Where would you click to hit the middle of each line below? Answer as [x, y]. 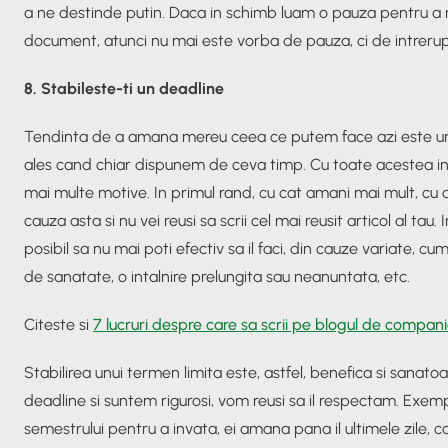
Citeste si [58, 324]
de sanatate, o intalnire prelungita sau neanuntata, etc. [217, 276]
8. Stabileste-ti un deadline [124, 88]
